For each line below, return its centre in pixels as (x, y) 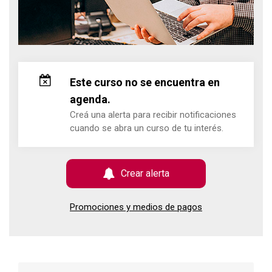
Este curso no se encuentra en (145, 82)
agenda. (90, 99)
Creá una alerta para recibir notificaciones (153, 114)
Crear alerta (145, 173)
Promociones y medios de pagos (136, 207)
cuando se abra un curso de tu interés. (147, 128)
